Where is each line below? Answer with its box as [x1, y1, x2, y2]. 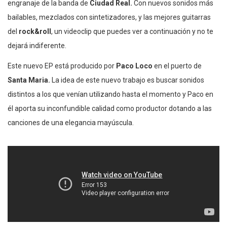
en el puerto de [153, 61, 202, 70]
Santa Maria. [8, 75, 50, 84]
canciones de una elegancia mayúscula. [8, 118, 134, 127]
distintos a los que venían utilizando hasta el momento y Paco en [8, 90, 213, 98]
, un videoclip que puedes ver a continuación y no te [51, 27, 213, 35]
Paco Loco [116, 61, 153, 70]
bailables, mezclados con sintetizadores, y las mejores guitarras [8, 13, 211, 21]
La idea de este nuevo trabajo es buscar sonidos [50, 75, 204, 84]
